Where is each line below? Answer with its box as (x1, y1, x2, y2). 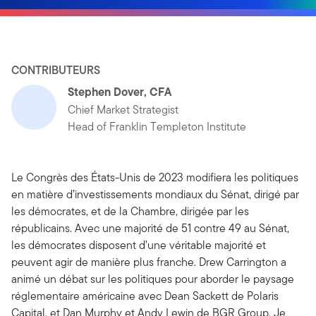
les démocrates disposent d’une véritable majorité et (11, 237, 266, 253)
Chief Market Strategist (68, 102, 178, 118)
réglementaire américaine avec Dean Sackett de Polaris (11, 288, 279, 304)
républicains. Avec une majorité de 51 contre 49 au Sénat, (11, 220, 289, 236)
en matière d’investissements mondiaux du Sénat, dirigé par (11, 186, 299, 202)
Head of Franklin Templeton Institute (68, 119, 246, 135)
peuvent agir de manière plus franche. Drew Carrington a (11, 254, 286, 270)
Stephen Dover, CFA (68, 83, 171, 100)
